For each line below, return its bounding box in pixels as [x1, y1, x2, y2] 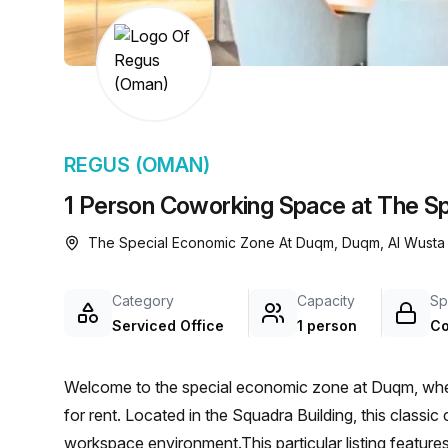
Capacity [297, 292, 355, 309]
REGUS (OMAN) [64, 153, 210, 177]
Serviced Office [112, 317, 224, 334]
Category [112, 292, 174, 309]
